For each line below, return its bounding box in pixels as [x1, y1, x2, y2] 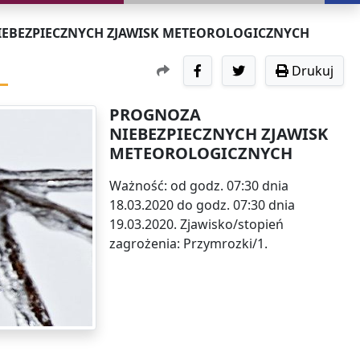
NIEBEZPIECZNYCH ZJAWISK [109, 123, 328, 145]
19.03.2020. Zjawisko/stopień [109, 215, 284, 233]
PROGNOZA [109, 104, 201, 125]
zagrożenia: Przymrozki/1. [109, 235, 268, 252]
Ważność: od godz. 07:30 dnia [109, 177, 288, 194]
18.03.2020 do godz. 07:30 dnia [109, 196, 295, 214]
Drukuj [291, 62, 333, 80]
